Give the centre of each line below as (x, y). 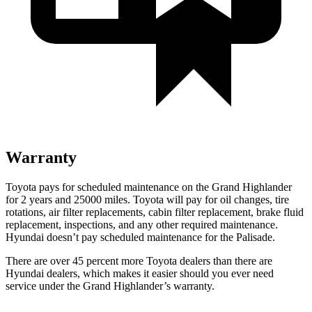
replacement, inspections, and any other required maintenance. (142, 224)
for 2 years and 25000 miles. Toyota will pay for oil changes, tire (147, 199)
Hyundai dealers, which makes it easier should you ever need (140, 273)
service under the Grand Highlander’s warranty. (110, 286)
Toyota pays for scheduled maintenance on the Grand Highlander (149, 187)
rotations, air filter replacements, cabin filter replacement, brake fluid (155, 212)
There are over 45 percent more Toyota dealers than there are (139, 260)
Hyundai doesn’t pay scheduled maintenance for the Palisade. (140, 237)
